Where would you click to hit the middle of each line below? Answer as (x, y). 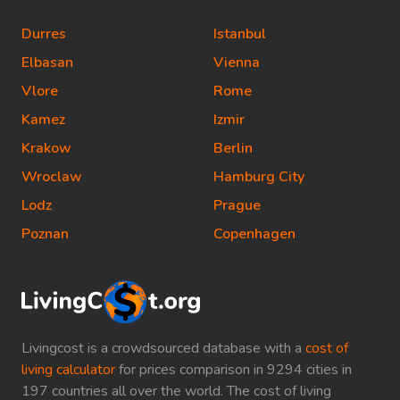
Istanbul (240, 34)
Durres (44, 34)
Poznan (45, 234)
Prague (237, 205)
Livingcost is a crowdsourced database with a (163, 348)
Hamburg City (259, 177)
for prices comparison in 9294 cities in (233, 369)
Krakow (46, 148)
